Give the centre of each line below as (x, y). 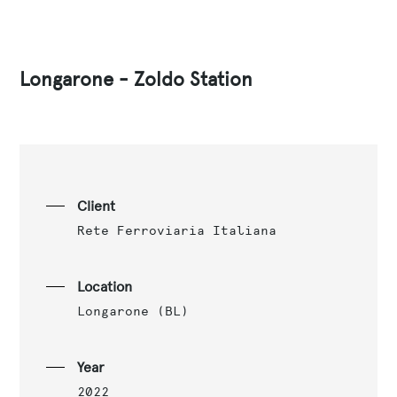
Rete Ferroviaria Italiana (176, 230)
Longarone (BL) (132, 311)
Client (96, 206)
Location (104, 286)
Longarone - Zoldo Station (136, 79)
